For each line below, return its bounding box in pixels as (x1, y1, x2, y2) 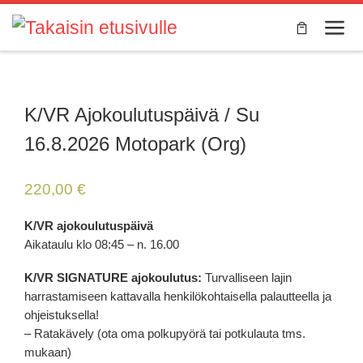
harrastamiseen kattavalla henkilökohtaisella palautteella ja (24, 289, 331, 304)
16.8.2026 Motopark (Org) (24, 132, 246, 155)
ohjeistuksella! (24, 308, 99, 322)
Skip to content (22, 15, 108, 29)
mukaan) (24, 345, 71, 360)
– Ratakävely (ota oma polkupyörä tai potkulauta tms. (24, 327, 305, 341)
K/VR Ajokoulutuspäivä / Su (24, 103, 259, 126)
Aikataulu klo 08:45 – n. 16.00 (24, 237, 179, 251)
